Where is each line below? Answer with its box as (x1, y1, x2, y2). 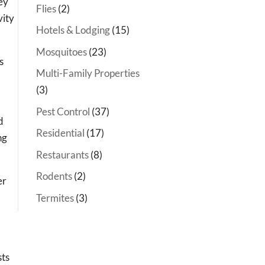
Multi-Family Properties (36, 67, 140, 79)
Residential (36, 127, 85, 139)
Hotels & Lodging (36, 24, 110, 36)
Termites (36, 191, 74, 204)
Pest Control (36, 105, 90, 118)
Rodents (36, 170, 72, 182)
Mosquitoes (36, 45, 87, 58)
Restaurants (36, 148, 89, 161)
